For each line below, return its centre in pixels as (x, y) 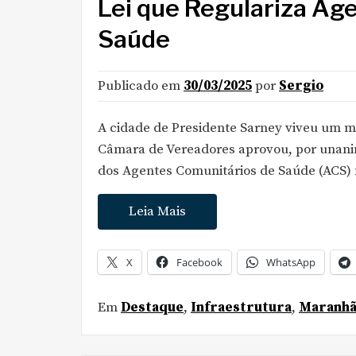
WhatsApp (291, 262)
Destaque (152, 307)
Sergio (301, 86)
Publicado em (141, 86)
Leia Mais (157, 211)
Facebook (199, 262)
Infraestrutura (241, 307)
